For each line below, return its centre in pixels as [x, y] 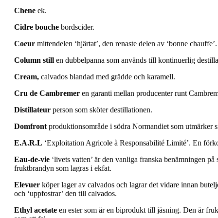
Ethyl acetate [36, 210]
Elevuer [27, 185]
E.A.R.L [28, 143]
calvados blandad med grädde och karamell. [108, 77]
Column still [34, 60]
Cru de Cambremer [47, 93]
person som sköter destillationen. [101, 110]
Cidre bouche [36, 27]
